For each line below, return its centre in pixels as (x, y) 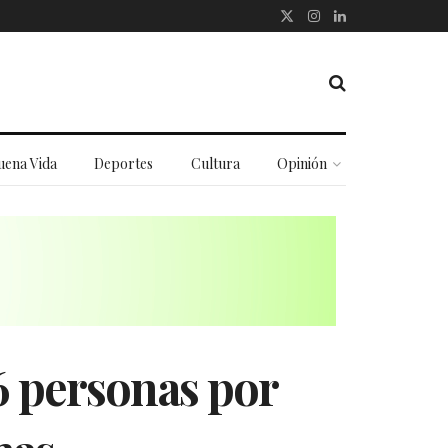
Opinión (302, 163)
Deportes (124, 163)
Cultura (215, 163)
